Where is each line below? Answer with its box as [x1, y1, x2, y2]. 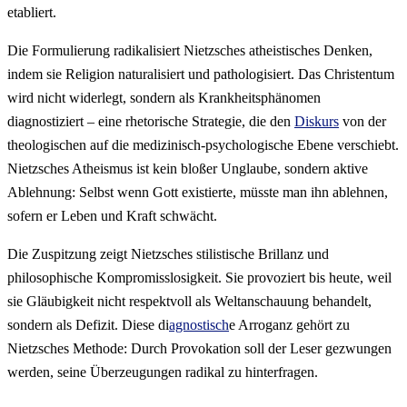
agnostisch [169, 317, 229, 333]
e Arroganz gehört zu [229, 317, 350, 333]
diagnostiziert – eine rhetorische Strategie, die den [7, 114, 294, 130]
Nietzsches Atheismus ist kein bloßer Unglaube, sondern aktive [7, 161, 368, 177]
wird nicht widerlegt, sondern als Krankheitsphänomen [7, 90, 321, 106]
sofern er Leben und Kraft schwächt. [7, 208, 217, 224]
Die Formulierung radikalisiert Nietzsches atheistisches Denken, [7, 43, 372, 59]
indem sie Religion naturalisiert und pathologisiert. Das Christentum [7, 66, 394, 83]
